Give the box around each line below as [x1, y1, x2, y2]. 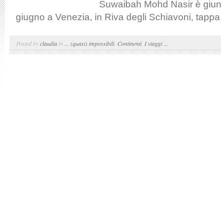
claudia [40, 39, 57, 47]
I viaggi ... [145, 39, 168, 47]
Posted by [16, 39, 40, 47]
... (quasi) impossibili [65, 39, 114, 47]
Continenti [117, 39, 142, 47]
